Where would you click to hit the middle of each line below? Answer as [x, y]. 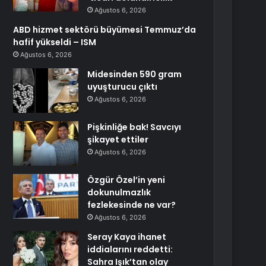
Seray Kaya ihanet [127, 237]
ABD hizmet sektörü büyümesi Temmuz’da [105, 30]
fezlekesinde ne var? [132, 205]
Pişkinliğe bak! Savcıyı [134, 127]
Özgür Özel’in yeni [126, 180]
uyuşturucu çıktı [123, 87]
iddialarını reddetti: [130, 249]
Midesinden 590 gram [135, 74]
